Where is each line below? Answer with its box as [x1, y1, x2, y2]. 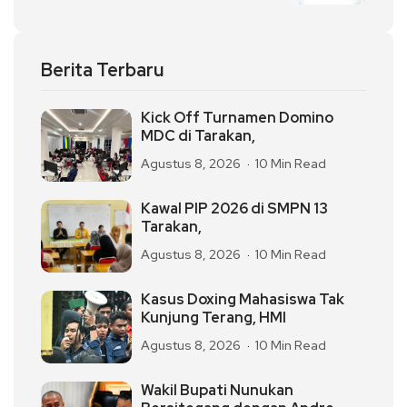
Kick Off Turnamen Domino [141, 108, 333, 128]
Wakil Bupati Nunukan [141, 381, 293, 401]
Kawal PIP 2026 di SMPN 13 [141, 199, 328, 219]
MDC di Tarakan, [141, 126, 255, 146]
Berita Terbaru [41, 58, 164, 83]
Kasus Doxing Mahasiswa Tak [141, 290, 344, 310]
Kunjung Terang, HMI [141, 308, 286, 328]
